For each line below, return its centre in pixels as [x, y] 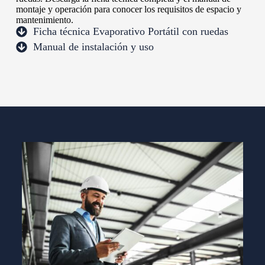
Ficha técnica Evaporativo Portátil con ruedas [130, 31]
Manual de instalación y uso [93, 46]
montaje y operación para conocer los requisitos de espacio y [128, 9]
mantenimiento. [44, 20]
